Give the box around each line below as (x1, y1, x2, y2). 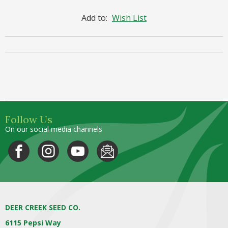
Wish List (112, 12, 147, 23)
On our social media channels (5, 124, 102, 134)
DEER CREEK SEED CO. (5, 202, 80, 212)
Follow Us (5, 112, 52, 126)
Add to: (81, 12, 109, 23)
